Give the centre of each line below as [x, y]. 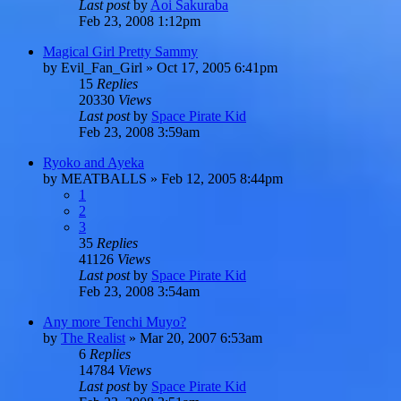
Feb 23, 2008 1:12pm [140, 21]
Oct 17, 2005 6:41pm [217, 67]
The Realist [93, 337]
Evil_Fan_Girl [102, 67]
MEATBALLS [104, 178]
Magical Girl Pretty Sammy [120, 51]
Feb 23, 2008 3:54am [139, 291]
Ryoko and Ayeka [94, 162]
